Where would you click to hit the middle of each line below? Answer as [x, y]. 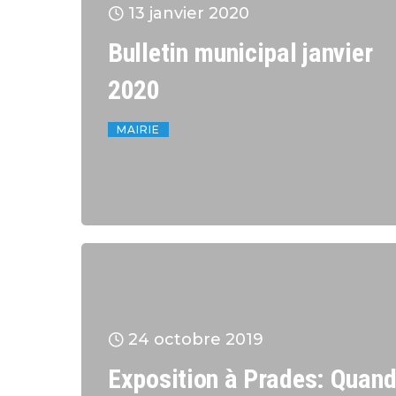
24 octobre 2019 [196, 339]
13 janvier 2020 [189, 13]
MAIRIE [138, 129]
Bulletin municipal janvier [240, 52]
